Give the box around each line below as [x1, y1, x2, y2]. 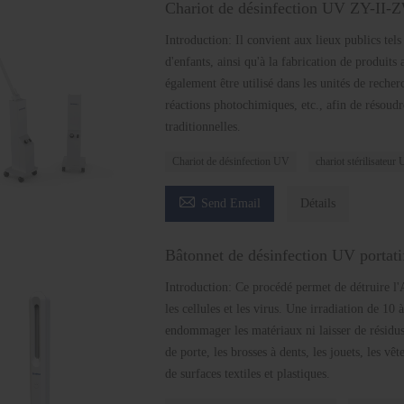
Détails [299, 197, 335, 210]
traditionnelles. [164, 120, 241, 133]
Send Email [200, 197, 261, 210]
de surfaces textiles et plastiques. [164, 367, 330, 381]
